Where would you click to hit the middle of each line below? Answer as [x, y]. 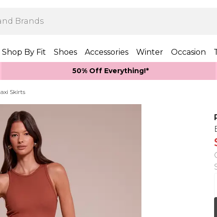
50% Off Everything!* [110, 71]
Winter [150, 52]
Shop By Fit [24, 52]
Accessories [107, 52]
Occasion [188, 52]
